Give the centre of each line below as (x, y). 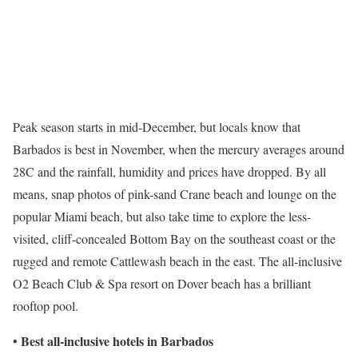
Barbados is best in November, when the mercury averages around (179, 149)
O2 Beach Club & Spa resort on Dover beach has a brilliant (162, 283)
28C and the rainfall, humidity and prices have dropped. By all (169, 171)
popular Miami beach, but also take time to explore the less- (162, 216)
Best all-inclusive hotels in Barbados (117, 340)
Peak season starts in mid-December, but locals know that (157, 126)
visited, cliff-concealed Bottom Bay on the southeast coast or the (174, 238)
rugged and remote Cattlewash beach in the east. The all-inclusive (177, 261)
